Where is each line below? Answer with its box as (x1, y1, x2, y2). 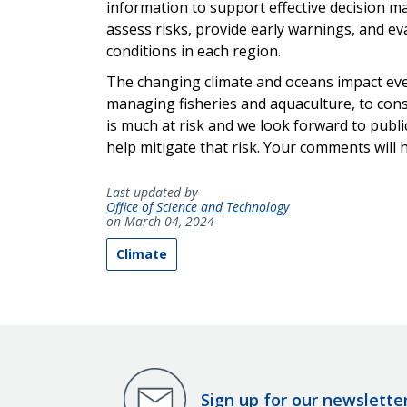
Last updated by (106, 184, 197, 202)
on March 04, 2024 (106, 213, 214, 231)
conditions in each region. (106, 41, 281, 62)
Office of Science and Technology (106, 198, 289, 216)
